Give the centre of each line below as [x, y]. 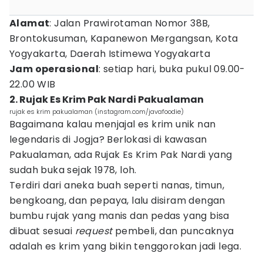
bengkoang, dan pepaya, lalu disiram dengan [117, 200]
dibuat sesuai [42, 231]
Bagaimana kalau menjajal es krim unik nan [113, 124]
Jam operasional [54, 69]
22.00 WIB [33, 84]
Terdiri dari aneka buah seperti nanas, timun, [117, 185]
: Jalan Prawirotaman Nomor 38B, [130, 23]
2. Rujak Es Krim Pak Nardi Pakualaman [107, 100]
